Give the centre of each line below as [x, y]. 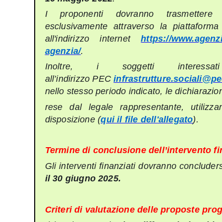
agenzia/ [63, 51]
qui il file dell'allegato [147, 119]
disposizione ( [73, 119]
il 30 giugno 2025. [83, 178]
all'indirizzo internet [93, 38]
